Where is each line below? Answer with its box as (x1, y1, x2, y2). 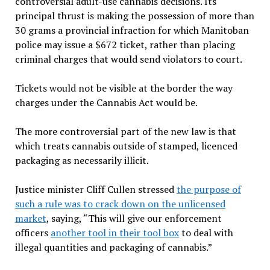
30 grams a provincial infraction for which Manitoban (14, 24, 249, 37)
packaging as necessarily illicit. (14, 154, 149, 168)
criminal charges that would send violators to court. (14, 52, 242, 66)
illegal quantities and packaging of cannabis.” (14, 240, 212, 254)
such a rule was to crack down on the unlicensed (14, 197, 225, 211)
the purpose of (176, 183, 241, 196)
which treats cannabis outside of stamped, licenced (14, 139, 237, 153)
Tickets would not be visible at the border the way (14, 81, 233, 95)
